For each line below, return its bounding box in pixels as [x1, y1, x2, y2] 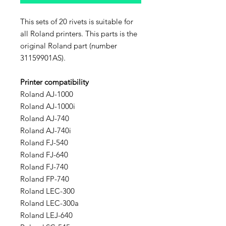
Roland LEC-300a [20, 198, 79, 208]
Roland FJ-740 [20, 162, 68, 172]
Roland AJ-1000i [20, 101, 75, 111]
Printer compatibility [20, 77, 89, 87]
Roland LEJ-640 [20, 210, 73, 220]
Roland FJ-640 [20, 150, 68, 159]
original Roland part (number [20, 41, 117, 50]
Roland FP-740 [20, 174, 69, 184]
